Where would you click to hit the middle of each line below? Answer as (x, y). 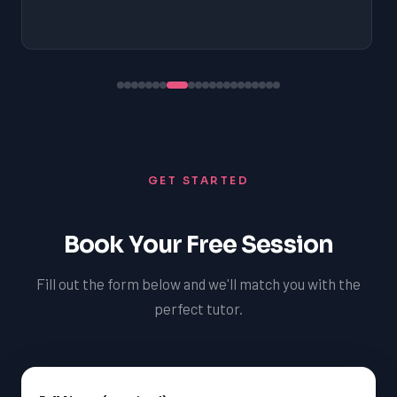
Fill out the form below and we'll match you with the (198, 283)
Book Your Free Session (198, 244)
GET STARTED (198, 180)
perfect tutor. (198, 308)
